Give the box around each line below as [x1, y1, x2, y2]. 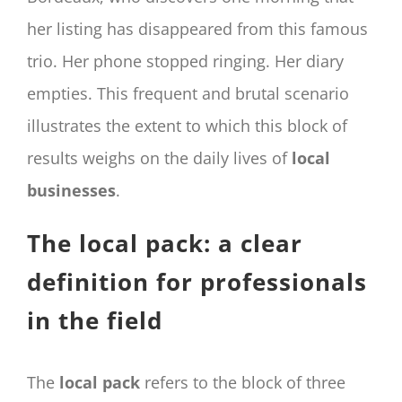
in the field [27, 304, 162, 337]
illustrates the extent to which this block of [27, 115, 347, 137]
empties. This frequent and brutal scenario [27, 83, 349, 105]
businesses [27, 179, 116, 202]
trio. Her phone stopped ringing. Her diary [27, 50, 344, 73]
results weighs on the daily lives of [27, 147, 292, 170]
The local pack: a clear [27, 227, 302, 260]
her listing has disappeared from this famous [27, 18, 368, 40]
